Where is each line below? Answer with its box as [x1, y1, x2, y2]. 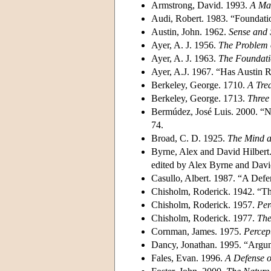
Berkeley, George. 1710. [151, 79, 247, 90]
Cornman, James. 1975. [151, 226, 244, 237]
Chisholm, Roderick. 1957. [151, 199, 257, 210]
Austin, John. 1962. [151, 26, 229, 37]
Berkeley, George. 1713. [151, 93, 247, 103]
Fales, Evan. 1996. [151, 252, 225, 263]
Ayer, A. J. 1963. [151, 53, 218, 64]
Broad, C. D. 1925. [151, 132, 227, 143]
